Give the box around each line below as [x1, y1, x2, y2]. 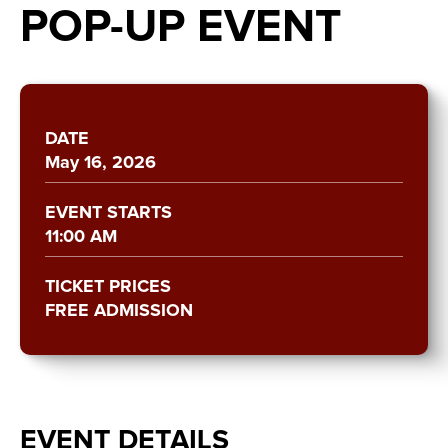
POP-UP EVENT [20, 5, 341, 52]
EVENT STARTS [45, 204, 172, 223]
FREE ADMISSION [45, 302, 193, 321]
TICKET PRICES [45, 278, 171, 297]
